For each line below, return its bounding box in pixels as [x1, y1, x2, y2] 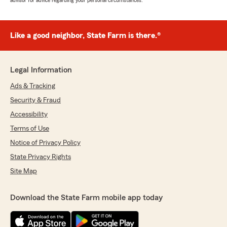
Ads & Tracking [10, 83, 55, 90]
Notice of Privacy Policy [10, 139, 81, 147]
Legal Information [10, 66, 72, 74]
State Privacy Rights [10, 154, 71, 161]
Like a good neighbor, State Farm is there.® [10, 31, 161, 40]
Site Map [10, 168, 37, 175]
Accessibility [10, 111, 48, 119]
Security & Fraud [10, 97, 61, 104]
